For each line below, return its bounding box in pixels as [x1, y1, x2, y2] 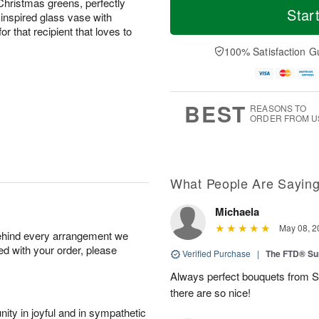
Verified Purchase [180, 246, 253, 259]
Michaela [215, 203, 259, 219]
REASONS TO [250, 101, 307, 114]
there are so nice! [170, 284, 251, 300]
